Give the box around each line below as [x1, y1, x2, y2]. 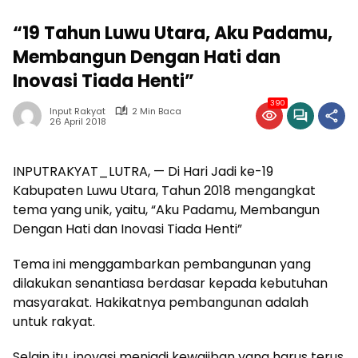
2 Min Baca [132, 104, 181, 117]
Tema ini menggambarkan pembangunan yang [13, 254, 311, 273]
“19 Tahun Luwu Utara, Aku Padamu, [13, 20, 332, 46]
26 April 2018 [50, 115, 106, 129]
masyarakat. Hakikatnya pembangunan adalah [13, 292, 308, 312]
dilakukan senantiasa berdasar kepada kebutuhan [13, 273, 328, 292]
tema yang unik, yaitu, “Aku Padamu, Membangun [13, 200, 320, 219]
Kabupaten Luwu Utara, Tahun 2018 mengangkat [13, 181, 316, 200]
